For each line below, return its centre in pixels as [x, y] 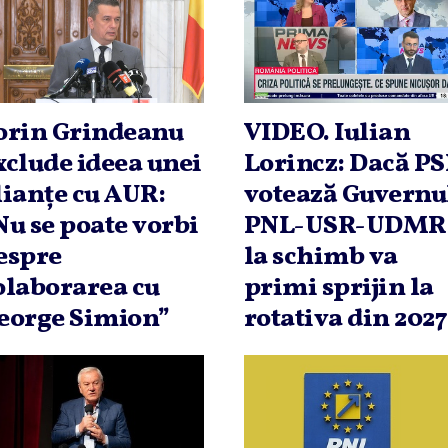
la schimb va [320, 257]
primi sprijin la [338, 288]
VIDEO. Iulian [327, 133]
